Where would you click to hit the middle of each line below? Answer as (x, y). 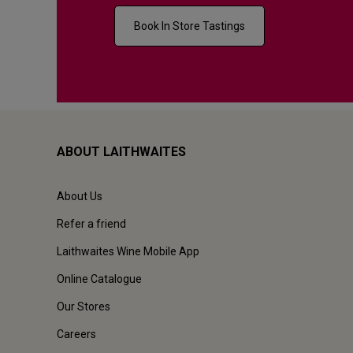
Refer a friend (91, 224)
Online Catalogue (99, 279)
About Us (80, 197)
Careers (76, 334)
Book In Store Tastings (190, 26)
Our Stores (84, 307)
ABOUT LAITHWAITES (121, 152)
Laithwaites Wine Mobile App (128, 252)
